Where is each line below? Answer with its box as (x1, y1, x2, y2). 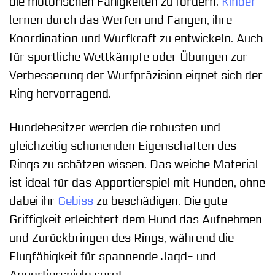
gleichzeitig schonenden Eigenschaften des (9, 139, 236, 153)
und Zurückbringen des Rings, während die (9, 231, 234, 246)
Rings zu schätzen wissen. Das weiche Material (9, 158, 258, 172)
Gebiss (58, 195, 93, 209)
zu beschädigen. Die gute (93, 195, 227, 209)
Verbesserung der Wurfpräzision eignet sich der (9, 69, 263, 83)
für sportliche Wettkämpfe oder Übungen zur (9, 50, 247, 64)
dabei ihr (9, 195, 58, 209)
